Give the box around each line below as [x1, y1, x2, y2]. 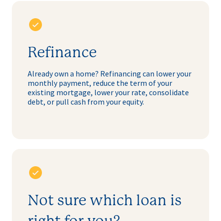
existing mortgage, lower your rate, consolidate [28, 87, 189, 98]
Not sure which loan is [28, 193, 182, 209]
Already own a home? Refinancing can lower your [28, 69, 191, 79]
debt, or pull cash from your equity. [28, 97, 144, 107]
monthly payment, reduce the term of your [28, 78, 172, 88]
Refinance [28, 45, 97, 61]
